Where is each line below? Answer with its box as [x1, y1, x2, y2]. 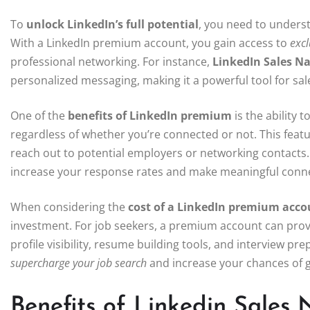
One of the [10, 108, 68, 124]
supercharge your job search [10, 255, 147, 271]
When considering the [10, 199, 128, 215]
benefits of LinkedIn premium [68, 108, 232, 124]
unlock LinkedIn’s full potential [26, 17, 199, 33]
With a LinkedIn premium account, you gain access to [10, 35, 290, 51]
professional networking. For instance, [10, 54, 212, 70]
